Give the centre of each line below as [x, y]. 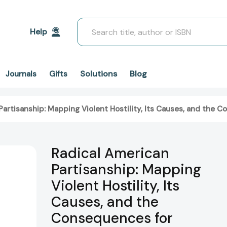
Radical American [110, 154]
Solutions [99, 74]
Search [90, 24]
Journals [21, 74]
